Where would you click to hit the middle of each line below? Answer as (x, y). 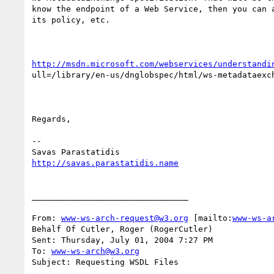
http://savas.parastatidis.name (105, 163)
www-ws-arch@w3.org (95, 251)
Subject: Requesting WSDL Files (105, 262)
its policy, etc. (71, 20)
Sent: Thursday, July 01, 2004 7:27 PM (122, 240)
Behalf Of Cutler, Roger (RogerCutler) (122, 229)
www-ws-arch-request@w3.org (125, 218)
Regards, (51, 119)
